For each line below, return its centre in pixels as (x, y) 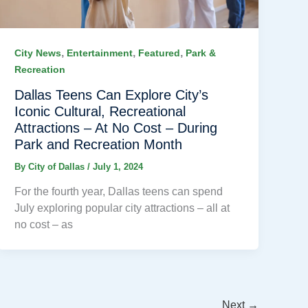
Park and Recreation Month (99, 144)
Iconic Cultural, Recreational (100, 111)
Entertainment (100, 53)
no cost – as (44, 225)
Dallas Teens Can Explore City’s (112, 95)
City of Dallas (58, 166)
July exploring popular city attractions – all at (122, 208)
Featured (159, 53)
